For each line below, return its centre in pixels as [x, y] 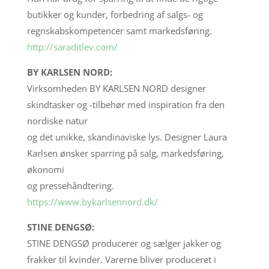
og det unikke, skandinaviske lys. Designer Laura [127, 137]
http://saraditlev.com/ [72, 47]
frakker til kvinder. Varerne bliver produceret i [121, 259]
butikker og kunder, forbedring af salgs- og [115, 14]
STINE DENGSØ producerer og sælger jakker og [124, 243]
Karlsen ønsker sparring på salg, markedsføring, [125, 153]
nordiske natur [57, 120]
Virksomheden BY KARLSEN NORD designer [116, 88]
